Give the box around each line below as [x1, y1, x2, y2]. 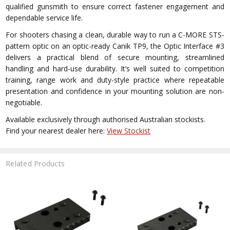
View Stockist [107, 126, 151, 136]
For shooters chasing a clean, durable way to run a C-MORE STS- [6, 30, 224, 40]
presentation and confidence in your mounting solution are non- [6, 86, 224, 97]
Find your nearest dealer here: [6, 126, 107, 136]
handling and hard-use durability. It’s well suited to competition [6, 64, 224, 74]
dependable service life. [6, 13, 83, 23]
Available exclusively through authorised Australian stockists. [6, 114, 206, 125]
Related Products [6, 159, 65, 169]
